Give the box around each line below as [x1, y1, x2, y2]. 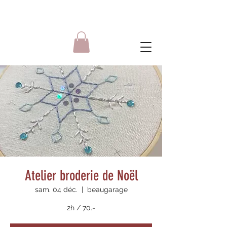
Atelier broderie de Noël [24, 167, 138, 184]
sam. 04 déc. [34, 185, 78, 194]
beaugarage [87, 185, 128, 194]
